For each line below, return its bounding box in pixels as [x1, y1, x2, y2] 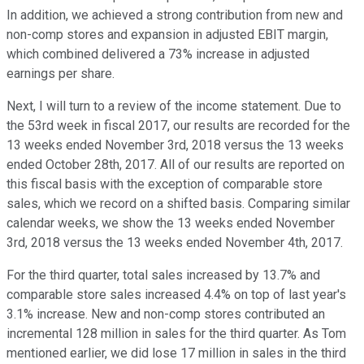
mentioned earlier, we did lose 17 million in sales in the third [6, 345, 346, 362]
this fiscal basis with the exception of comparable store [6, 176, 323, 193]
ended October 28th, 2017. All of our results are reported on [6, 157, 344, 173]
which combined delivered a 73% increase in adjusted [6, 46, 310, 63]
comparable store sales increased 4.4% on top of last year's [6, 287, 346, 303]
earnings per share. [6, 66, 115, 82]
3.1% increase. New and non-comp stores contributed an [6, 306, 325, 323]
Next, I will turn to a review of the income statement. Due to [6, 98, 341, 115]
